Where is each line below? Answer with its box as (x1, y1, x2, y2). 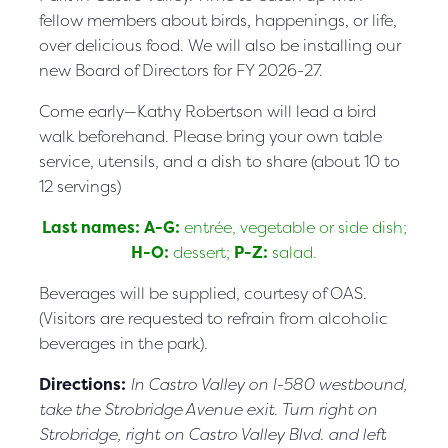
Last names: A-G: (41, 215, 184, 238)
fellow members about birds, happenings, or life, (39, 8, 397, 31)
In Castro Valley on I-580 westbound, (130, 372, 407, 395)
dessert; (173, 240, 234, 263)
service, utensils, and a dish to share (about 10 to (39, 149, 400, 172)
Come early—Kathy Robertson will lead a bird (39, 99, 376, 122)
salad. (272, 240, 317, 263)
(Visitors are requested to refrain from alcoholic (39, 306, 388, 329)
